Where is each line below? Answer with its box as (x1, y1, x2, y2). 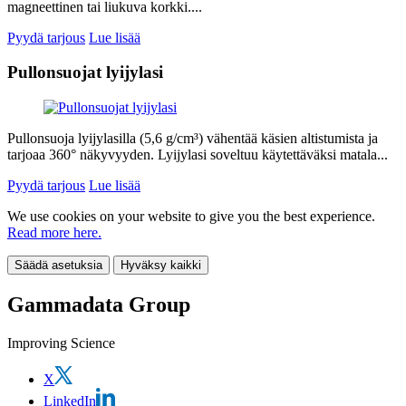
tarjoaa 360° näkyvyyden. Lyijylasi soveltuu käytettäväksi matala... (7, 147, 388, 163)
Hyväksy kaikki (121, 258, 201, 273)
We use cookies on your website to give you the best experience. (7, 208, 375, 225)
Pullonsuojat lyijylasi (7, 63, 163, 82)
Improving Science (7, 334, 115, 351)
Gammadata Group (7, 292, 190, 316)
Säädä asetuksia (14, 258, 102, 273)
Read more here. (7, 225, 101, 241)
